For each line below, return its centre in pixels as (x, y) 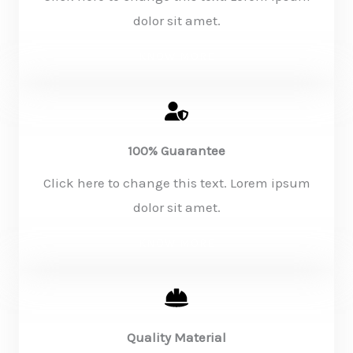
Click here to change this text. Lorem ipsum (176, 183)
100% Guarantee (176, 150)
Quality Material (176, 337)
